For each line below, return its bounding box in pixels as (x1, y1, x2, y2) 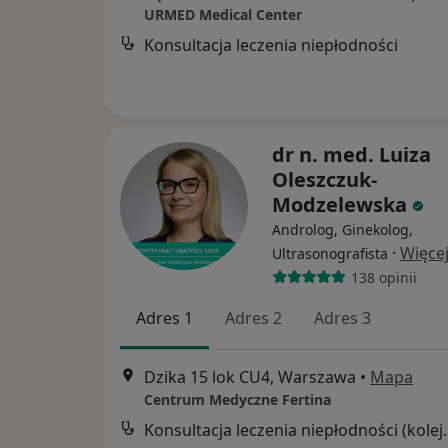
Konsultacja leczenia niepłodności (144, 34, 398, 56)
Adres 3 (314, 307, 371, 329)
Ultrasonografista (272, 244, 388, 263)
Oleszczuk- (272, 166, 377, 193)
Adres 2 (225, 307, 282, 329)
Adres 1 (136, 307, 193, 329)
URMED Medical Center (144, 5, 302, 24)
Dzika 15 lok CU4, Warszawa (144, 366, 356, 389)
